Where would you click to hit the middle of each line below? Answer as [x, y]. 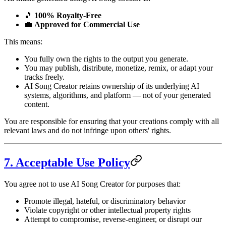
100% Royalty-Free [68, 15]
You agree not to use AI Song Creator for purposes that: [92, 184]
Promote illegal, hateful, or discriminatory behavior [105, 201]
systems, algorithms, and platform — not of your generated [118, 95]
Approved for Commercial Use [87, 24]
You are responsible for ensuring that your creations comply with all [111, 121]
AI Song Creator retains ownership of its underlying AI [112, 86]
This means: [23, 41]
